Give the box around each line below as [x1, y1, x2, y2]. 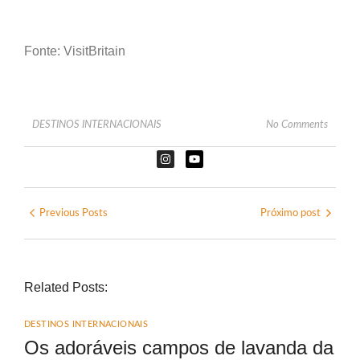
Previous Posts [39, 207, 108, 219]
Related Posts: [24, 280, 108, 294]
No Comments [266, 119, 328, 130]
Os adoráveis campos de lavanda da [24, 336, 333, 358]
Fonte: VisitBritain [24, 44, 125, 59]
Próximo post [260, 207, 321, 219]
